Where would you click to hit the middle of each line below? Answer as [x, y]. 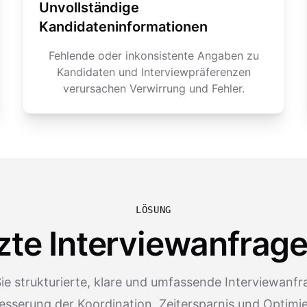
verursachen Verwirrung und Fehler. [153, 88]
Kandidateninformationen [123, 27]
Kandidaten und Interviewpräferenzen [153, 72]
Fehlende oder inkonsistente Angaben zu [153, 56]
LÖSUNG [153, 210]
